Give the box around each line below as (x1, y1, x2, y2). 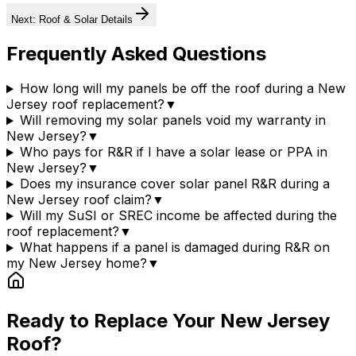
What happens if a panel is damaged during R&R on (19, 239, 330, 256)
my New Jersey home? (6, 255, 147, 272)
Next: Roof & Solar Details (11, 13, 133, 25)
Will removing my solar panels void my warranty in (19, 112, 326, 129)
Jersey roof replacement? (6, 96, 164, 113)
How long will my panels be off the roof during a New (19, 80, 346, 97)
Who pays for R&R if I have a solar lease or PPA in (19, 144, 327, 161)
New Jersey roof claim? (6, 192, 152, 208)
